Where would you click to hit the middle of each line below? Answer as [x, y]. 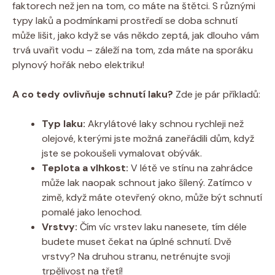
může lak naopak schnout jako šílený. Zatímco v [147, 182]
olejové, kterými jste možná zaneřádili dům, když [148, 138]
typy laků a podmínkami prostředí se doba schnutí [125, 20]
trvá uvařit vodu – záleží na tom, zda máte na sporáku [133, 50]
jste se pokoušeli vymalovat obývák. [122, 153]
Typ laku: [64, 123]
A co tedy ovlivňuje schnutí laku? [93, 94]
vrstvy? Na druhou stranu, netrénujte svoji [136, 256]
